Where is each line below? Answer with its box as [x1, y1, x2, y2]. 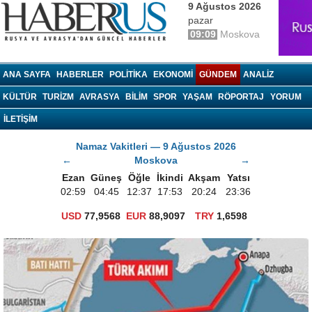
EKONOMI [153, 70, 193, 79]
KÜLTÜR [3, 92, 37, 102]
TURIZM [42, 92, 74, 102]
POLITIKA [109, 70, 148, 79]
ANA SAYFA [3, 70, 51, 79]
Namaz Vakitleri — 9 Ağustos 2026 [76, 141, 236, 152]
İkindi [156, 173, 183, 183]
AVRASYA [79, 92, 120, 102]
